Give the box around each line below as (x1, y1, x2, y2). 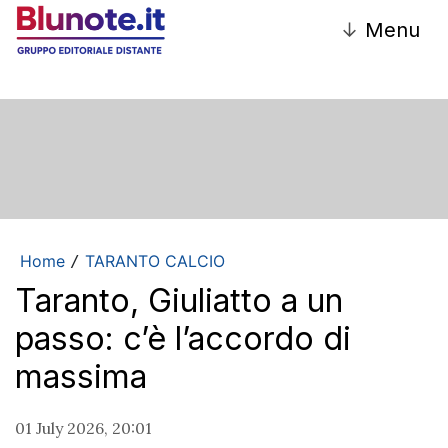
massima (15, 356, 147, 396)
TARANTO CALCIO (85, 250, 225, 271)
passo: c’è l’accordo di (15, 318, 351, 358)
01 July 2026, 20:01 (15, 417, 152, 438)
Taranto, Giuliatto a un (15, 280, 343, 320)
